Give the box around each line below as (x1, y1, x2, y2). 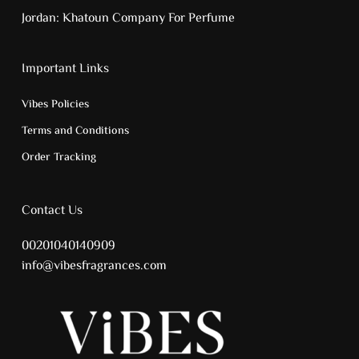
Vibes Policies (21, 96, 89, 115)
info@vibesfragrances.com (21, 256, 167, 277)
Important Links (21, 59, 109, 80)
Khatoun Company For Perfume (62, 9, 235, 30)
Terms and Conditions (21, 123, 129, 141)
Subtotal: (59, 304, 107, 326)
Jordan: (21, 9, 63, 30)
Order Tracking (21, 149, 96, 167)
